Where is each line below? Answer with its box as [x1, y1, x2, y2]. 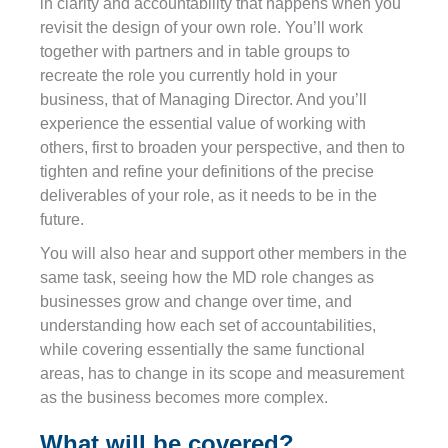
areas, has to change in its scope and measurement [40, 364, 404, 382]
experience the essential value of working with [40, 114, 366, 132]
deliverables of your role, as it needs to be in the [40, 186, 377, 204]
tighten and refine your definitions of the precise [40, 162, 374, 180]
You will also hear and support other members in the [40, 244, 407, 262]
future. [40, 210, 84, 228]
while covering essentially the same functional [40, 340, 365, 358]
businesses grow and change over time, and [40, 292, 352, 310]
